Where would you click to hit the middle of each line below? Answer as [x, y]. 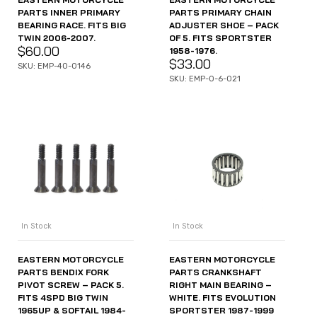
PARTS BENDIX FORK [63, 272]
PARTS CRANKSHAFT [215, 272]
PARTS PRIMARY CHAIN [220, 12]
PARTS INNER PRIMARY [69, 12]
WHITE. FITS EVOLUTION [223, 298]
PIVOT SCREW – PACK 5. [71, 285]
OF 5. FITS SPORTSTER [220, 38]
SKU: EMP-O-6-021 [205, 79]
